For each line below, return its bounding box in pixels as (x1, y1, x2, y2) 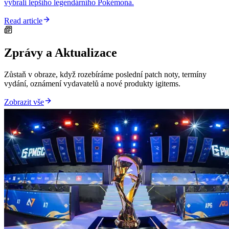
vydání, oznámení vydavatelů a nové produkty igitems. (4, 79, 180, 88)
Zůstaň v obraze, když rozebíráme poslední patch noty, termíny (4, 70, 207, 79)
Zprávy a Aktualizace (4, 45, 117, 59)
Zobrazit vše (4, 97, 44, 106)
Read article (4, 16, 42, 25)
